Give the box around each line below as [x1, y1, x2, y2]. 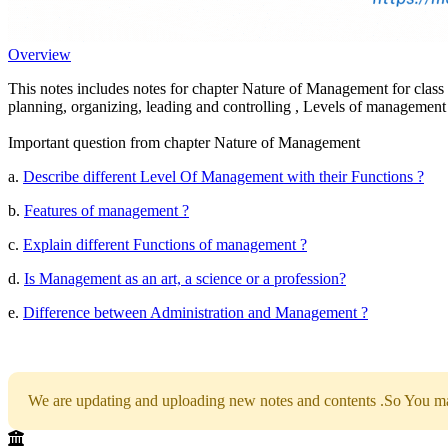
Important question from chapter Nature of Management [8, 133, 360, 151]
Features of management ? [24, 201, 189, 219]
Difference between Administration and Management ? [23, 303, 368, 321]
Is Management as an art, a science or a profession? [24, 269, 346, 287]
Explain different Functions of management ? [23, 235, 307, 253]
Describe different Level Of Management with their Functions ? [23, 167, 424, 185]
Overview [8, 45, 71, 63]
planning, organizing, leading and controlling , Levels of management [8, 97, 446, 115]
